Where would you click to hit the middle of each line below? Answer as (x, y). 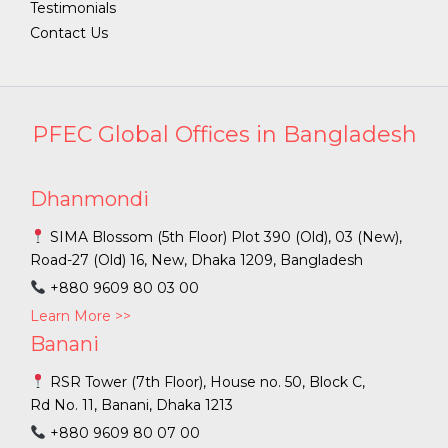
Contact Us (69, 33)
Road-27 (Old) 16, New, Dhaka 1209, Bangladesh (196, 260)
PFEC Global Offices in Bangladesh (224, 135)
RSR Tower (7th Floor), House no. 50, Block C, (205, 382)
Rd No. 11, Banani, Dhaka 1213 (131, 405)
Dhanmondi (89, 199)
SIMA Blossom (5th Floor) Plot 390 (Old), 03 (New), (223, 237)
